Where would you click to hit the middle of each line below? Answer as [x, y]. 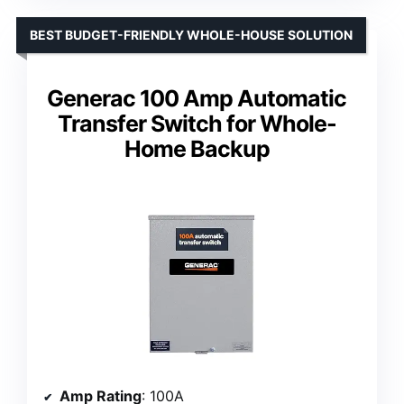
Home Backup [197, 148]
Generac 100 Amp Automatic [197, 98]
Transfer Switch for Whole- [197, 123]
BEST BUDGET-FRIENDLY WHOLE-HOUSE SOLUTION [191, 34]
